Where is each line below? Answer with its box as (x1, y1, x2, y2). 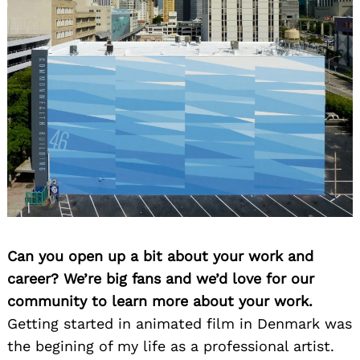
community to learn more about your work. (7, 292, 313, 310)
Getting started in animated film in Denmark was (7, 315, 352, 333)
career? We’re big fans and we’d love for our (7, 270, 314, 288)
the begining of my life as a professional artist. (7, 337, 334, 355)
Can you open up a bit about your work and (7, 247, 313, 265)
